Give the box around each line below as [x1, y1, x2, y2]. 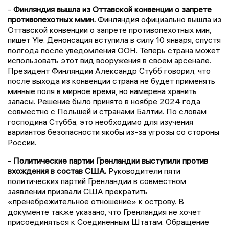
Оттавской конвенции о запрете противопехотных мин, [8, 24, 211, 35]
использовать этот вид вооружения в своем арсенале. [8, 55, 211, 65]
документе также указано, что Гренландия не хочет [8, 206, 201, 217]
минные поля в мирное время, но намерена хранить [8, 85, 197, 96]
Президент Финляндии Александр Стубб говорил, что [8, 65, 211, 76]
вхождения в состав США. [8, 165, 106, 176]
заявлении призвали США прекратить [8, 186, 148, 196]
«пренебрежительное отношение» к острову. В [8, 196, 184, 207]
